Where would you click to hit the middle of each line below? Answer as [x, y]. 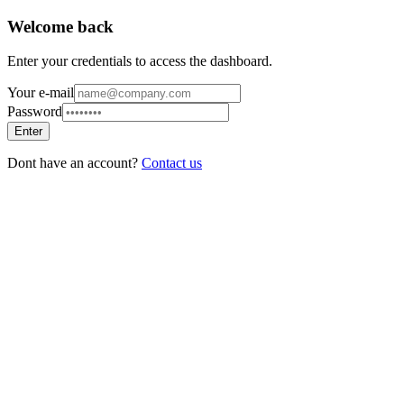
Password [35, 112]
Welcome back [60, 26]
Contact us [172, 163]
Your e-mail [41, 93]
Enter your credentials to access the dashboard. [140, 61]
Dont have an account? [74, 163]
